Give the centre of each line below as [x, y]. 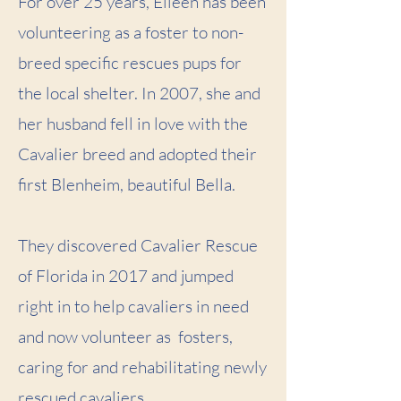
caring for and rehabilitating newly [142, 367]
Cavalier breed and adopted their [137, 154]
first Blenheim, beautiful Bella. [127, 184]
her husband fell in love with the [133, 123]
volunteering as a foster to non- [131, 32]
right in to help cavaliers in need [133, 306]
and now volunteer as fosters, [125, 336]
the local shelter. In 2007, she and [139, 93]
